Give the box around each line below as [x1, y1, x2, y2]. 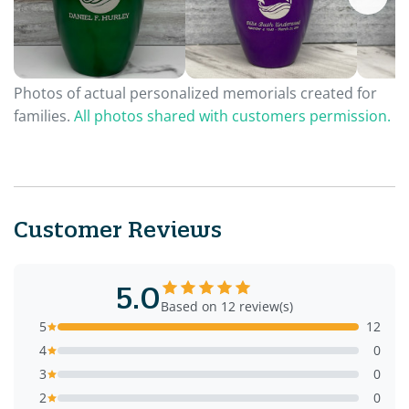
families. [14, 106, 74, 127]
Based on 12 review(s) [161, 298, 293, 316]
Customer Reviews [14, 215, 222, 244]
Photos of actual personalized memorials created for [14, 83, 377, 104]
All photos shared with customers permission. [74, 106, 391, 127]
